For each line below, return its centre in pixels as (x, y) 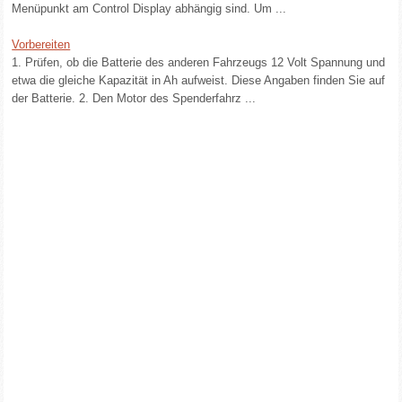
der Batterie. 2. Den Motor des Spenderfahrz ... (134, 98)
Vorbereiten (41, 44)
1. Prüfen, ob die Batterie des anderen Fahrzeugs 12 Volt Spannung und (199, 62)
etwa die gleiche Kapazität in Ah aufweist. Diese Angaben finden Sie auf (199, 80)
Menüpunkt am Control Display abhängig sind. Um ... (149, 9)
